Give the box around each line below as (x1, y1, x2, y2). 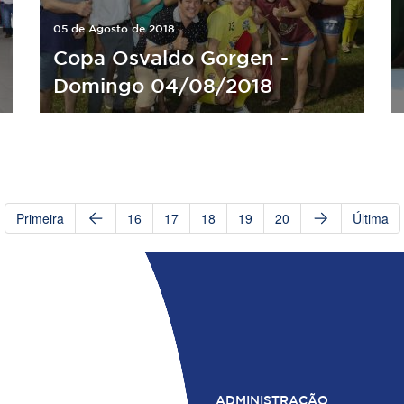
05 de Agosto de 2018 (53, 22, 175, 34)
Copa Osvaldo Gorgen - (53, 46, 289, 69)
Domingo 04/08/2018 (53, 74, 272, 96)
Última (352, 209, 389, 227)
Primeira (15, 209, 64, 227)
